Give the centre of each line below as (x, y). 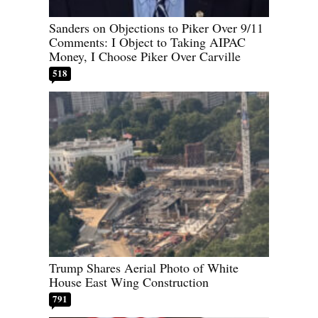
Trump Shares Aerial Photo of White (144, 267)
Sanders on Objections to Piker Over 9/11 (156, 28)
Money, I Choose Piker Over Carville (145, 56)
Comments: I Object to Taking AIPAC (147, 42)
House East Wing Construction (129, 281)
